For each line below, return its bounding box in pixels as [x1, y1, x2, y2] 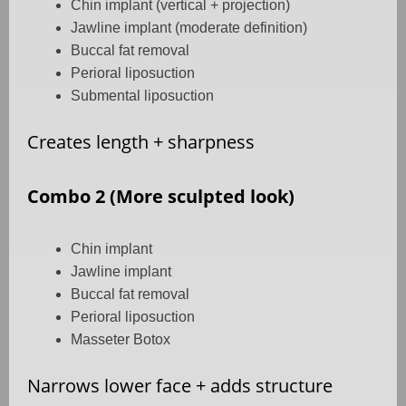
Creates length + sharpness [27, 129, 255, 154]
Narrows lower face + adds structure [27, 372, 333, 398]
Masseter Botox [71, 331, 170, 347]
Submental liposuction [71, 87, 214, 103]
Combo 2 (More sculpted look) [27, 183, 295, 208]
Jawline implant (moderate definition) [71, 19, 307, 35]
